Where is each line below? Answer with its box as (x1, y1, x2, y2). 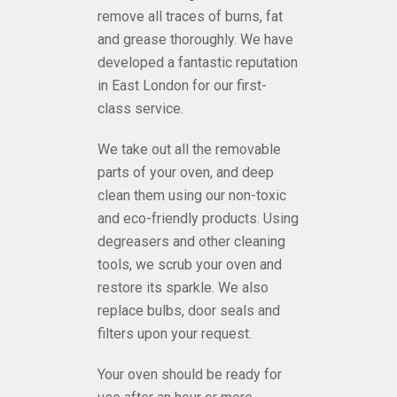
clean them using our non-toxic (97, 187, 286, 205)
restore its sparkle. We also (97, 279, 269, 297)
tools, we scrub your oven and (97, 256, 282, 274)
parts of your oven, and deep (97, 164, 274, 182)
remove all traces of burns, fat (97, 8, 283, 26)
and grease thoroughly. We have (97, 31, 293, 49)
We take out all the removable (97, 141, 281, 159)
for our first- (189, 77, 267, 95)
